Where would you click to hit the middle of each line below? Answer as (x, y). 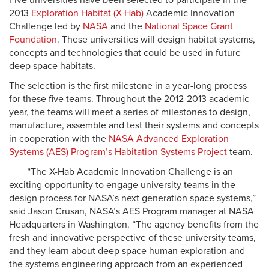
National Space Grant (189, 26)
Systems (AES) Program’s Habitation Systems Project (118, 152)
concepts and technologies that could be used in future (125, 53)
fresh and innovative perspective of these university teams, (132, 238)
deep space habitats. (52, 66)
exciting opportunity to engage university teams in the (122, 185)
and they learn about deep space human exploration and (127, 251)
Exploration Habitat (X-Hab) (87, 13)
